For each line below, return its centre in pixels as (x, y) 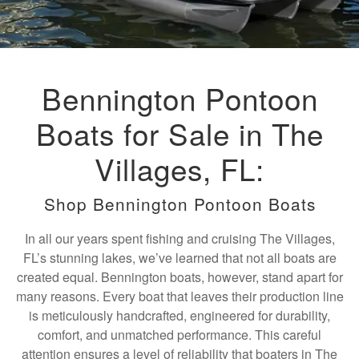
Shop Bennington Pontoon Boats (179, 204)
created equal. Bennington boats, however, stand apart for (179, 277)
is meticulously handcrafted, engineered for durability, (179, 315)
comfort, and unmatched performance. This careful (179, 335)
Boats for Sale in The (179, 133)
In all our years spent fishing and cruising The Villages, (179, 238)
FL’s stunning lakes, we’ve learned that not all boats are (179, 258)
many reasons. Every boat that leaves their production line (179, 296)
